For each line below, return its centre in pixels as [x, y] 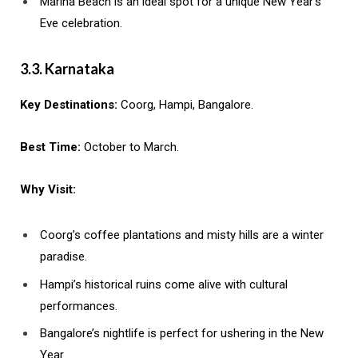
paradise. [64, 257]
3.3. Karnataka [67, 69]
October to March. [130, 147]
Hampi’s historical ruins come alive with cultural [164, 284]
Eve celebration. [81, 24]
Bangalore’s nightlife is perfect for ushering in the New [182, 334]
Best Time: [50, 147]
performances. [79, 306]
